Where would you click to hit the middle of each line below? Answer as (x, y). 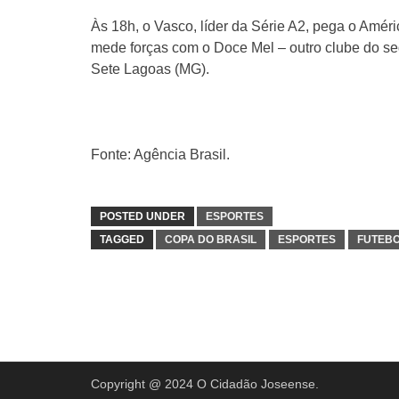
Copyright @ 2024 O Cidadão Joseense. (205, 384)
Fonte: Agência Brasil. (160, 155)
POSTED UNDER (142, 216)
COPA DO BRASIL (211, 240)
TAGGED (122, 240)
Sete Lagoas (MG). (150, 69)
